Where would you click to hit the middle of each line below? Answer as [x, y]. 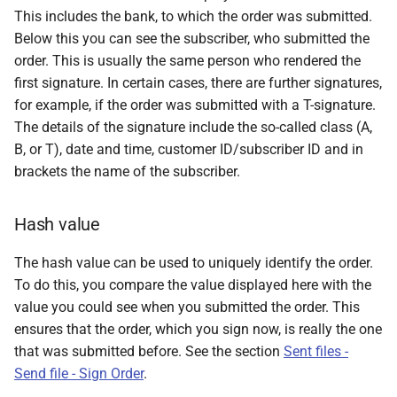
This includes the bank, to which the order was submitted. [193, 16]
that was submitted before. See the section [149, 351]
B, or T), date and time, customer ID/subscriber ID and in [189, 149]
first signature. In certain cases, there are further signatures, [198, 83]
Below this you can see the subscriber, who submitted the [192, 39]
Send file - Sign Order [79, 374]
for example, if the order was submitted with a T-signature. [195, 105]
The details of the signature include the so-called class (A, [193, 127]
